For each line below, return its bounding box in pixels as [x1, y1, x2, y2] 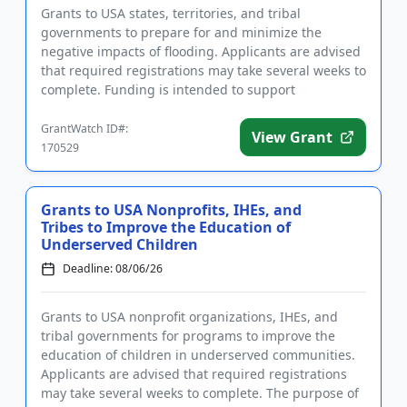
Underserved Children [41, 234, 198, 254]
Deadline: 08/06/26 [63, 261, 163, 276]
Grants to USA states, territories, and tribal [41, 5, 301, 22]
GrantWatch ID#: [41, 121, 128, 136]
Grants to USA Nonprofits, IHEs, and [41, 200, 302, 220]
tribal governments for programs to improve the [41, 327, 335, 344]
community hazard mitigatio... [41, 100, 224, 117]
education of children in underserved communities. [41, 346, 355, 363]
